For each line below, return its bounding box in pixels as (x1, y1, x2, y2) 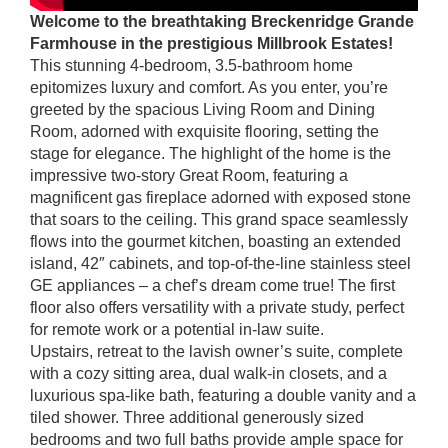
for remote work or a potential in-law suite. (30, 321, 324, 339)
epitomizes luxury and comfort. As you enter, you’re (30, 79, 388, 97)
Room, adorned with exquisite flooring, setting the (30, 123, 379, 141)
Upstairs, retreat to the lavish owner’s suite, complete (30, 343, 403, 361)
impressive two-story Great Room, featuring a (30, 167, 348, 185)
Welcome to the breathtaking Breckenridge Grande (30, 13, 414, 31)
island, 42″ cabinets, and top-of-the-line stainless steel (30, 255, 411, 273)
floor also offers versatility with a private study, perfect (30, 299, 404, 317)
